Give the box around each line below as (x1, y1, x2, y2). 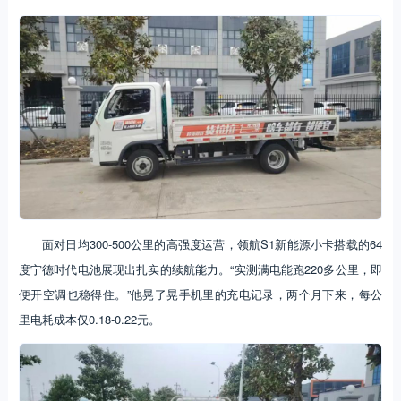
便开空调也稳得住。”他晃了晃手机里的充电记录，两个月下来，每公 (18, 285, 383, 303)
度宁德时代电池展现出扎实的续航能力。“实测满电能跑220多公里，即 (18, 260, 383, 277)
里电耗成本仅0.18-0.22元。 (18, 310, 160, 328)
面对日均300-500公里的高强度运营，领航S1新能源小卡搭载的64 (41, 235, 383, 252)
